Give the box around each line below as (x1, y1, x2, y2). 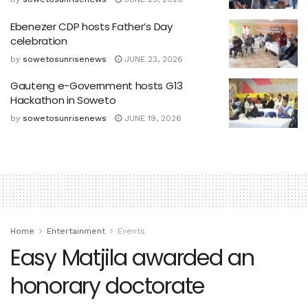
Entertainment (47, 225, 105, 236)
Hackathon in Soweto (10, 93, 116, 108)
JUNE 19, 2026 (122, 113, 181, 124)
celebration (10, 33, 67, 48)
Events (118, 225, 145, 236)
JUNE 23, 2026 (122, 54, 183, 64)
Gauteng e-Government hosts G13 (10, 78, 183, 93)
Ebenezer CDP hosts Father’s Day (10, 19, 173, 34)
